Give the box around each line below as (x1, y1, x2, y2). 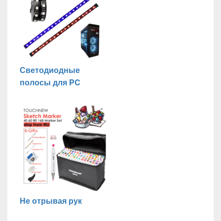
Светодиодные (20, 64, 80, 75)
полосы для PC (20, 76, 80, 88)
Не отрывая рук (20, 195, 82, 207)
